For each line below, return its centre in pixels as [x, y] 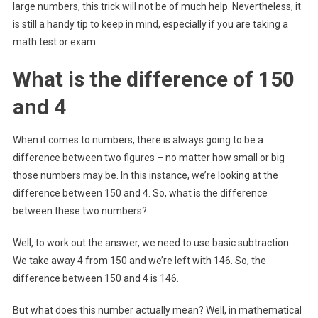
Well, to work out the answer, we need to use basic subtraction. [152, 243]
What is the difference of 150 [153, 79]
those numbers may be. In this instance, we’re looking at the [145, 176]
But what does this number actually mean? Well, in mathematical [157, 311]
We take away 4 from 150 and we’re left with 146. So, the [139, 261]
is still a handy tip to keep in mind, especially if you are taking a [150, 24]
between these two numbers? [79, 211]
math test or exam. [55, 42]
